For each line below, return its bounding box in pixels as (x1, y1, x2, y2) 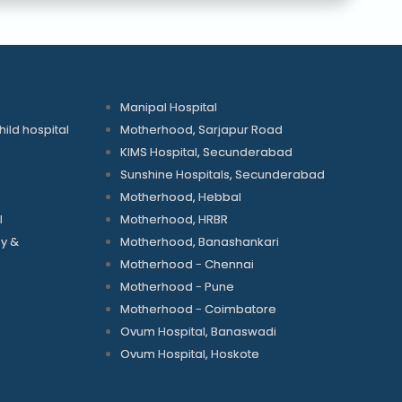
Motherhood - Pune (119, 277, 234, 295)
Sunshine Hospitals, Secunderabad (119, 165, 325, 183)
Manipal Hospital (119, 98, 217, 116)
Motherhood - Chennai (119, 255, 254, 273)
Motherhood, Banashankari (119, 232, 279, 250)
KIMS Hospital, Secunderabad (119, 143, 293, 161)
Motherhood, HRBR (119, 210, 228, 228)
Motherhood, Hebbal (119, 188, 241, 205)
